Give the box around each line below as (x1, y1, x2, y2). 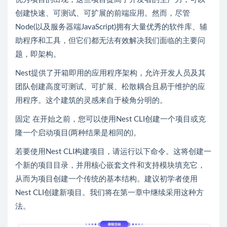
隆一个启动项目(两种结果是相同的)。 (15, 129, 141, 137)
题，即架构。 (15, 50, 61, 58)
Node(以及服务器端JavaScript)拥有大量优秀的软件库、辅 (15, 23, 207, 31)
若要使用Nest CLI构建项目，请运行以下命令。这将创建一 (15, 147, 211, 156)
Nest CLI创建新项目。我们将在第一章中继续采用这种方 (15, 188, 204, 197)
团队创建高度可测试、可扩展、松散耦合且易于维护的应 (15, 83, 205, 91)
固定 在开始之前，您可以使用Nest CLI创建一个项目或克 (15, 115, 206, 123)
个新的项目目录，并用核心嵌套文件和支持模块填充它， (15, 161, 205, 169)
